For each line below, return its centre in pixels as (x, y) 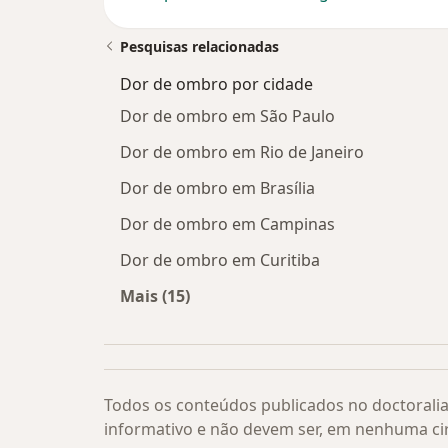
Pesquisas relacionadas (199, 47)
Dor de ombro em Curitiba (220, 260)
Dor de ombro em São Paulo (227, 116)
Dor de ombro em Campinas (227, 224)
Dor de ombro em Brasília (217, 188)
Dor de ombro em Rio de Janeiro (242, 152)
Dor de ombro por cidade (216, 84)
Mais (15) (155, 296)
